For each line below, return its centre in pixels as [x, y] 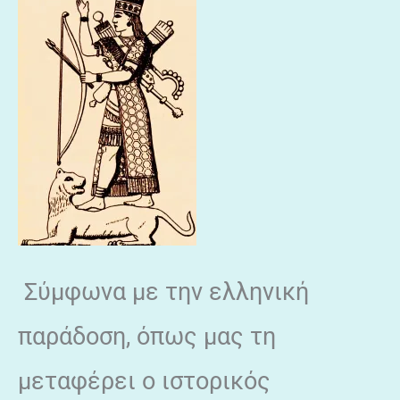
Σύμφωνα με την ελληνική [163, 292]
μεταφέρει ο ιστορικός [144, 381]
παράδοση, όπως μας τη [147, 336]
